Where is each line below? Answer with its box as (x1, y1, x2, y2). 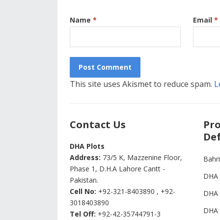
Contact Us (70, 118, 126, 131)
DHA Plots (70, 141, 105, 151)
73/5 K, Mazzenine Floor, (101, 153, 182, 162)
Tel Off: (70, 209, 96, 219)
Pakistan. (70, 175, 98, 185)
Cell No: (70, 187, 96, 196)
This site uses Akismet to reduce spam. (70, 79, 214, 89)
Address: (70, 153, 101, 162)
